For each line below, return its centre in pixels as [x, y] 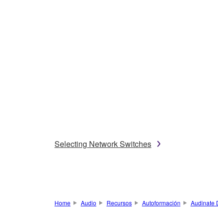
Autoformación [161, 203]
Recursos [119, 203]
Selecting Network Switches [103, 144]
